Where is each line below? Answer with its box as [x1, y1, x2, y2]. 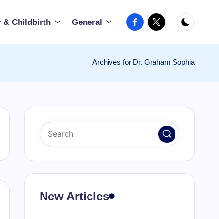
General [71, 17, 102, 27]
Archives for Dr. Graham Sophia [92, 58, 195, 66]
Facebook [126, 14, 163, 23]
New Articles [39, 190, 109, 203]
